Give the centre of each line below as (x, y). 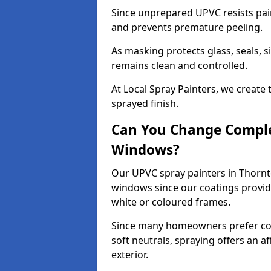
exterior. (130, 255)
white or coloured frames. (171, 202)
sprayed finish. (145, 103)
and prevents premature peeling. (187, 27)
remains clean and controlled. (179, 65)
